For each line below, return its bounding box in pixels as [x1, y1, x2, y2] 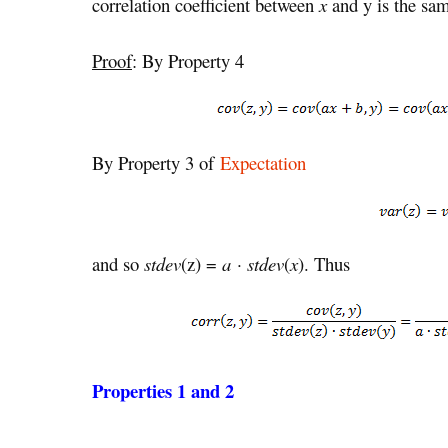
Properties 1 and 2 [92, 377, 234, 405]
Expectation [220, 149, 306, 175]
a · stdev [222, 251, 284, 277]
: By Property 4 [132, 48, 244, 74]
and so [92, 251, 144, 277]
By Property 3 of [92, 149, 220, 175]
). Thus [298, 251, 350, 277]
